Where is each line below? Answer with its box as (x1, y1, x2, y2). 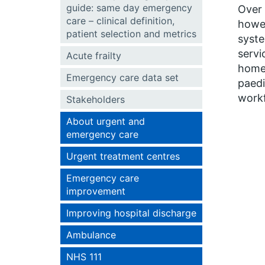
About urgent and (66, 115, 145, 127)
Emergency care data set (66, 72, 179, 83)
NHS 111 (66, 251, 102, 263)
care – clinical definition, (66, 15, 174, 27)
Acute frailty (66, 50, 121, 62)
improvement (66, 185, 125, 197)
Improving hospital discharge (66, 207, 196, 219)
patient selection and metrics (66, 28, 196, 40)
